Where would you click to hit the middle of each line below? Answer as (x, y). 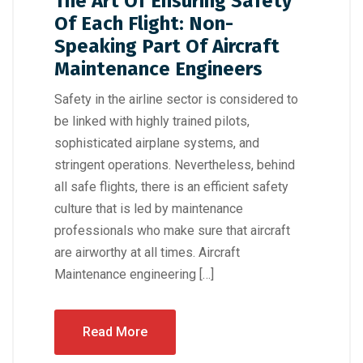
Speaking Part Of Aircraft (167, 46)
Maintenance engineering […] (134, 274)
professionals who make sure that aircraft (172, 230)
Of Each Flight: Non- (144, 23)
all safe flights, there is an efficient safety (171, 186)
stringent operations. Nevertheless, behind (175, 164)
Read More (115, 331)
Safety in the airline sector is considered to (176, 99)
